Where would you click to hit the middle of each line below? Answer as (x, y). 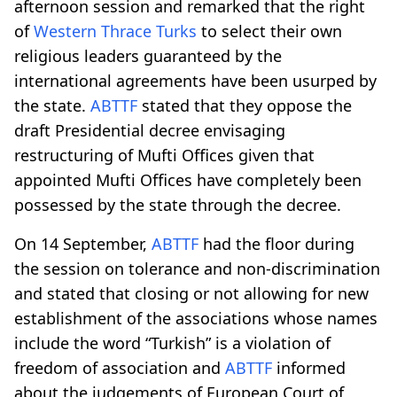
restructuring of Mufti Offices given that (164, 155)
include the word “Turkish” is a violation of (172, 343)
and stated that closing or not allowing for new (191, 293)
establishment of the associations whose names (196, 318)
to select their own (269, 31)
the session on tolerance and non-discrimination (197, 268)
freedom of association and (120, 367)
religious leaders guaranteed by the (148, 55)
